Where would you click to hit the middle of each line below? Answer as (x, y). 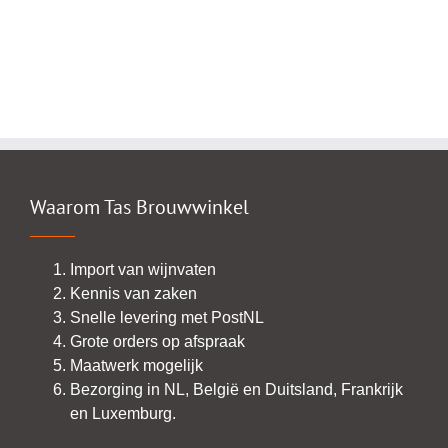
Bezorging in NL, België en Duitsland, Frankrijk (236, 390)
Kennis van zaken (133, 294)
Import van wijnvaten (143, 270)
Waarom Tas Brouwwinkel (139, 207)
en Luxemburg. (123, 414)
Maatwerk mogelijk (136, 366)
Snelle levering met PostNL (167, 318)
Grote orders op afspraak (157, 342)
